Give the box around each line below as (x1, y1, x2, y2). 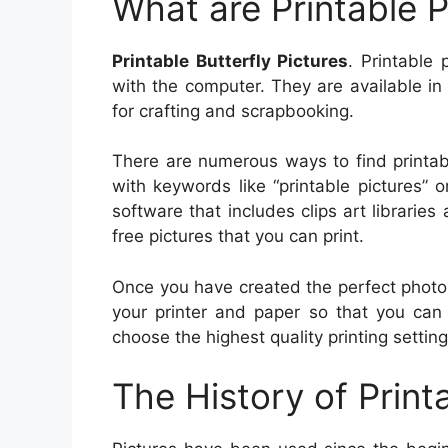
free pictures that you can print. (112, 226, 364, 247)
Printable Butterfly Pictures (112, 50, 349, 71)
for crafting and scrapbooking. (112, 100, 354, 121)
